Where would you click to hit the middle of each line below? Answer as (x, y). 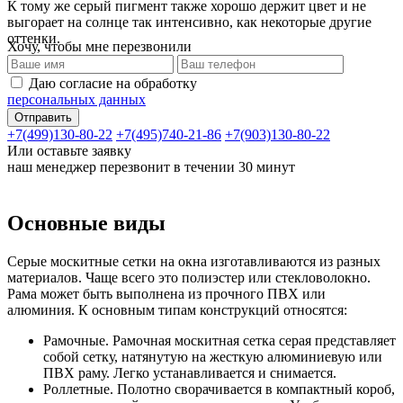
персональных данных (76, 99)
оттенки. (34, 38)
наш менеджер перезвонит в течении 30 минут (151, 166)
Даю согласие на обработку (113, 83)
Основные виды (86, 223)
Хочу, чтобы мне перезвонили (99, 46)
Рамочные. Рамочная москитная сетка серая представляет (219, 340)
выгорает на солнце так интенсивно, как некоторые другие (189, 22)
